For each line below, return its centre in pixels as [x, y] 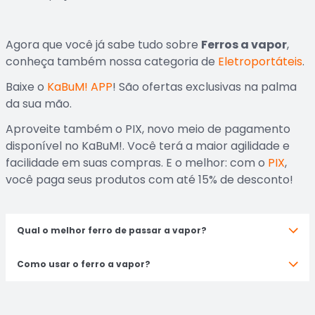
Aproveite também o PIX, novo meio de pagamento [148, 129]
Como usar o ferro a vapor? [84, 264]
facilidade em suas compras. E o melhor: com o [137, 163]
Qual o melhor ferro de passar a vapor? [112, 230]
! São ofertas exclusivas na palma [205, 87]
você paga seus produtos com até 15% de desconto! [151, 180]
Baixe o [26, 87]
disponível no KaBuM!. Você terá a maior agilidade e [148, 146]
